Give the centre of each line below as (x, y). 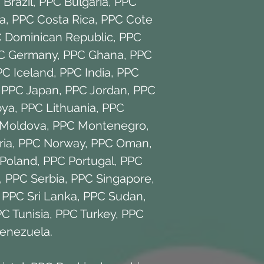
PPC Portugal (78, 161)
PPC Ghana (93, 55)
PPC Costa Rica (53, 19)
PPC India (85, 72)
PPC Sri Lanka (39, 196)
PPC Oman (120, 143)
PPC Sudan (113, 196)
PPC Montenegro (99, 125)
